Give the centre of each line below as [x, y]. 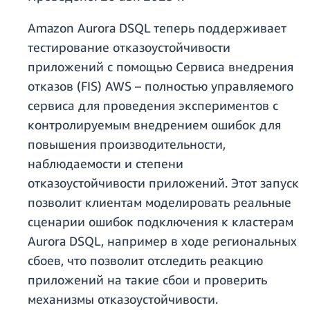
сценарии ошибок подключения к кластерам [161, 222]
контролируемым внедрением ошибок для [154, 125]
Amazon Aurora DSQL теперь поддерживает [157, 28]
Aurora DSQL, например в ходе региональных [162, 241]
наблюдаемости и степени [106, 164]
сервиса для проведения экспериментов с [153, 106]
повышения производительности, [127, 144]
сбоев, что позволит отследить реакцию [145, 261]
